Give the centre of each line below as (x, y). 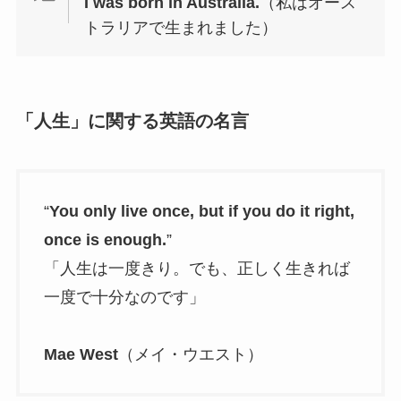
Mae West (81, 354)
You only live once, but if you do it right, (201, 211)
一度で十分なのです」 (124, 297)
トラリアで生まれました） (181, 28)
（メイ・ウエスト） (190, 354)
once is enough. (105, 239)
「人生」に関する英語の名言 (132, 121)
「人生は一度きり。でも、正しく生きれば (196, 268)
